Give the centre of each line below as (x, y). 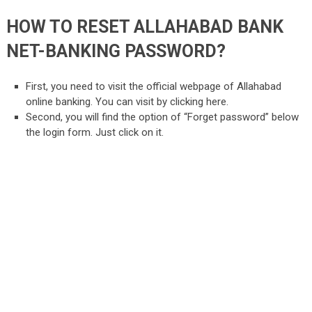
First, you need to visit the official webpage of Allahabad (154, 87)
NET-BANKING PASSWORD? (116, 51)
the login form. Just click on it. (95, 133)
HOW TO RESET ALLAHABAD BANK (145, 26)
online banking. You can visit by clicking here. (127, 102)
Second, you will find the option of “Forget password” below (163, 117)
